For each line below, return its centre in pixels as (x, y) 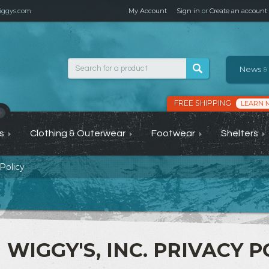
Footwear (173, 133)
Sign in (189, 11)
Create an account (239, 11)
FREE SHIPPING (204, 103)
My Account (148, 11)
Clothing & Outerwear (78, 133)
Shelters (240, 133)
